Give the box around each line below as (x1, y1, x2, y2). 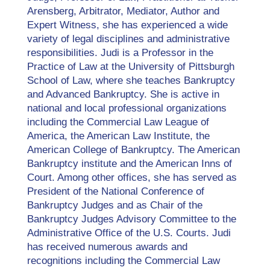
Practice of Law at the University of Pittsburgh (27, 61, 234, 72)
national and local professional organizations (27, 102, 227, 114)
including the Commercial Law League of (27, 116, 209, 128)
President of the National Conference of (27, 186, 204, 197)
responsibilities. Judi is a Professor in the (27, 47, 213, 58)
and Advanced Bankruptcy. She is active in (27, 89, 219, 100)
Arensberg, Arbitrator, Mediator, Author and (27, 5, 219, 17)
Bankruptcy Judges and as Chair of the (27, 199, 202, 211)
